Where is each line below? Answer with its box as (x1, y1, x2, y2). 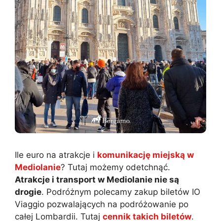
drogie (15, 187, 41, 197)
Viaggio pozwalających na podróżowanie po (15, 199, 188, 210)
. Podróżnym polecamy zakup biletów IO (41, 187, 200, 197)
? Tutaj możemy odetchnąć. (61, 162, 170, 173)
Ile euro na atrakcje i (15, 150, 97, 160)
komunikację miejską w (97, 150, 194, 160)
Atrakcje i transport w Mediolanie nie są (15, 175, 179, 185)
